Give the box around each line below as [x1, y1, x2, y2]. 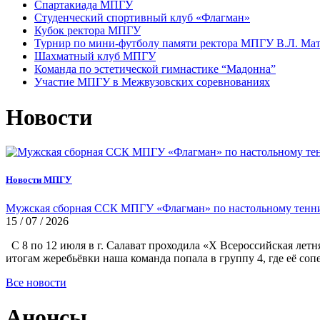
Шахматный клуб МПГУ [34, 50, 156, 63]
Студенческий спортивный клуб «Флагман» [34, 11, 250, 24]
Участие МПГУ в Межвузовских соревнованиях [34, 76, 270, 89]
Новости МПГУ [6, 174, 72, 186]
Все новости [6, 276, 66, 289]
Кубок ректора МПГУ [34, 24, 141, 37]
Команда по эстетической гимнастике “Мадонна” [34, 63, 276, 76]
